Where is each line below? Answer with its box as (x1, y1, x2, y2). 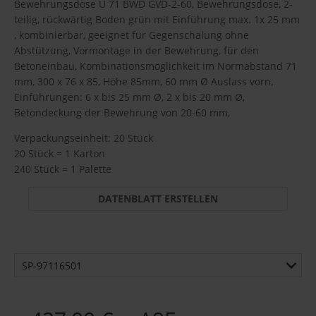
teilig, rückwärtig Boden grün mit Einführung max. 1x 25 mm (14, 12, 300, 26)
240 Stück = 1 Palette (14, 162, 111, 176)
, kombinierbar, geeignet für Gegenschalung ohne (14, 28, 249, 42)
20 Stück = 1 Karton (14, 146, 105, 160)
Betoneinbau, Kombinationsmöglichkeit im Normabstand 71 (14, 59, 297, 73)
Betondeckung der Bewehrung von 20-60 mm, (14, 105, 230, 119)
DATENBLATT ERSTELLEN (98, 191, 218, 205)
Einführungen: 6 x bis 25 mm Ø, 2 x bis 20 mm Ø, (14, 90, 245, 104)
